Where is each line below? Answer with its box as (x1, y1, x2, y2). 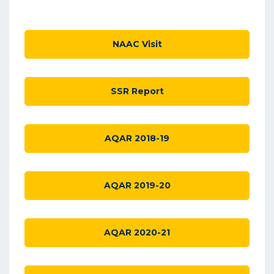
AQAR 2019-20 (103, 179, 171, 191)
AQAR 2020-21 (104, 226, 170, 238)
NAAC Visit (112, 38, 162, 50)
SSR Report (110, 85, 164, 97)
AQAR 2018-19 (105, 132, 169, 144)
